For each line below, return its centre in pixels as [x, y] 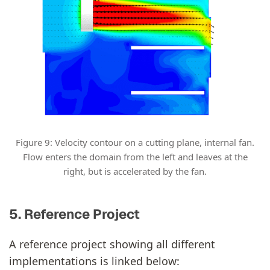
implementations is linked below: [94, 261]
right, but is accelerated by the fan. [135, 171]
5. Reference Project [74, 214]
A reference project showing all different [112, 244]
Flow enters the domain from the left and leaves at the [135, 157]
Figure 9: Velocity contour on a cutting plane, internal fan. [135, 143]
